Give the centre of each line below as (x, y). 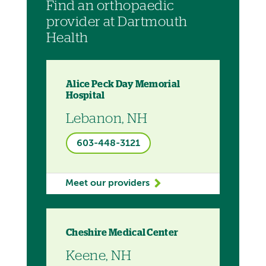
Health (67, 38)
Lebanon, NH (107, 119)
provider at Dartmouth (117, 22)
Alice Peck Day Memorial (123, 84)
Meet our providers (107, 184)
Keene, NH (99, 256)
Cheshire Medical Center (122, 232)
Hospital (85, 95)
